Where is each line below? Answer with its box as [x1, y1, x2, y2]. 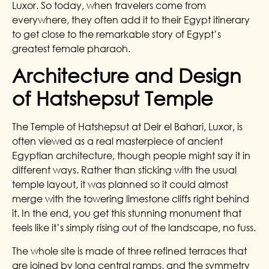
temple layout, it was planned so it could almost [12, 178, 228, 191]
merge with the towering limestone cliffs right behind [12, 193, 249, 205]
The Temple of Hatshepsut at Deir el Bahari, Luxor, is [12, 121, 243, 133]
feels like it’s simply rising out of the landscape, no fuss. [12, 222, 256, 234]
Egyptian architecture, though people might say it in [12, 150, 250, 162]
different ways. [12, 164, 79, 177]
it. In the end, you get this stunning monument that [12, 207, 241, 220]
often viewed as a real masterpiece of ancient [12, 135, 223, 148]
